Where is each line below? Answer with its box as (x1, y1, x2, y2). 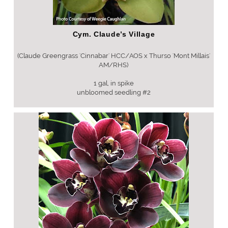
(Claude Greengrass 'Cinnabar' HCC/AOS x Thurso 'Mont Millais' (17, 52, 210, 60)
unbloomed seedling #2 (76, 89, 151, 96)
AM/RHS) (99, 61, 129, 69)
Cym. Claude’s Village (72, 30, 155, 38)
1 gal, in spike (93, 79, 134, 87)
